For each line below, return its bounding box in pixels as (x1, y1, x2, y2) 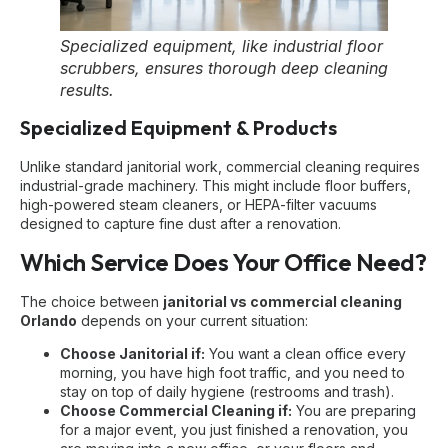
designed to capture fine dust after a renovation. (20, 215, 341, 233)
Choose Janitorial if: (60, 344, 205, 362)
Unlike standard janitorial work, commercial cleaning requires (20, 158, 420, 176)
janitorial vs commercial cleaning (163, 292, 402, 310)
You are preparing (292, 401, 416, 419)
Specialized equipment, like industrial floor (60, 36, 383, 57)
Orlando (20, 311, 77, 329)
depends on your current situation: (77, 311, 308, 329)
